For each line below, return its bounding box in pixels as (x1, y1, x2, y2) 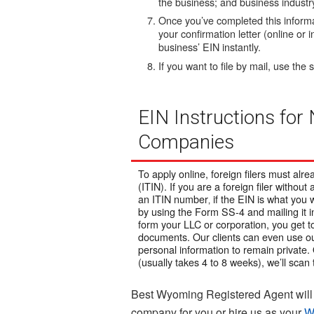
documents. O (138, 229, 201, 245)
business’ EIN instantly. (158, 39, 261, 55)
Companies (138, 130, 235, 154)
